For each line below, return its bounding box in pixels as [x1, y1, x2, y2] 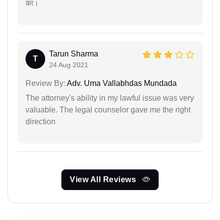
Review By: [26, 79, 65, 87]
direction [26, 117, 55, 126]
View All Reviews [70, 175, 138, 184]
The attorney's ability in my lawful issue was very [26, 93, 194, 102]
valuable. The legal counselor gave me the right [26, 105, 191, 114]
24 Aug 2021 [49, 60, 88, 69]
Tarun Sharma [49, 49, 98, 58]
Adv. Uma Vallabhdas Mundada [65, 79, 177, 87]
